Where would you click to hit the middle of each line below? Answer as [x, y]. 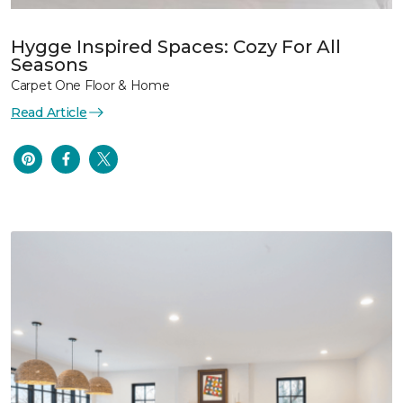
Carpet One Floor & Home [90, 85]
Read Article [49, 112]
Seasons [49, 64]
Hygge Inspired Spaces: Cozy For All [176, 46]
